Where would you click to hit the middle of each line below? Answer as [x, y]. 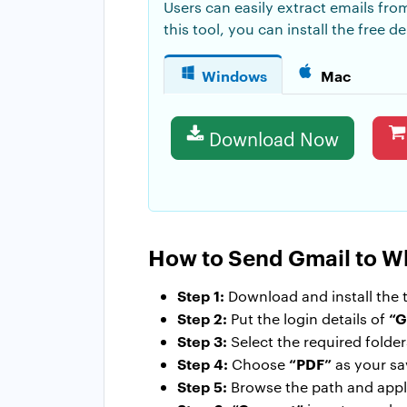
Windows [234, 76]
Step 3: [204, 341]
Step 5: [204, 387]
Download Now [274, 139]
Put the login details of [310, 319]
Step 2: [204, 318]
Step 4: [204, 364]
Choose [260, 364]
